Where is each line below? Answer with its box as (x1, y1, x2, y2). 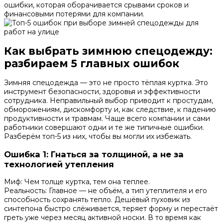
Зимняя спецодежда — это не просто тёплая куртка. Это (4, 78, 208, 88)
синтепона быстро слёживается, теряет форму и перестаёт (4, 204, 218, 214)
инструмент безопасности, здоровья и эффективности (4, 87, 200, 97)
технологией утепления (4, 159, 114, 169)
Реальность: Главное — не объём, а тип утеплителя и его (4, 186, 207, 196)
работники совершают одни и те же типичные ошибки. (4, 123, 204, 132)
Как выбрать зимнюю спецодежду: (4, 44, 213, 57)
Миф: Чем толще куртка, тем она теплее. (4, 177, 150, 187)
